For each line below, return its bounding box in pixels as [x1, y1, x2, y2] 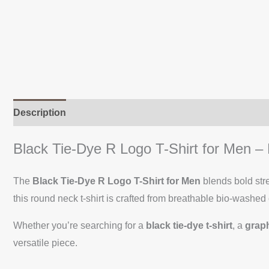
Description [13, 107, 66, 118]
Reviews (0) [192, 107, 244, 118]
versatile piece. [13, 237, 77, 248]
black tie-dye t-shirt [146, 220, 232, 231]
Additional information [78, 107, 180, 118]
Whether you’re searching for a [13, 220, 146, 231]
